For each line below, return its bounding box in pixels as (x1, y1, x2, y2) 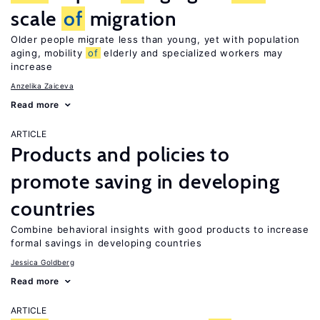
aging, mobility (11, 47, 86, 59)
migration (84, 6, 178, 31)
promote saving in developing (11, 169, 280, 194)
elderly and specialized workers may (100, 47, 283, 59)
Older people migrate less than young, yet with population (11, 34, 300, 45)
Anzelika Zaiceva (11, 81, 74, 90)
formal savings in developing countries (11, 237, 202, 249)
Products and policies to (11, 142, 231, 166)
